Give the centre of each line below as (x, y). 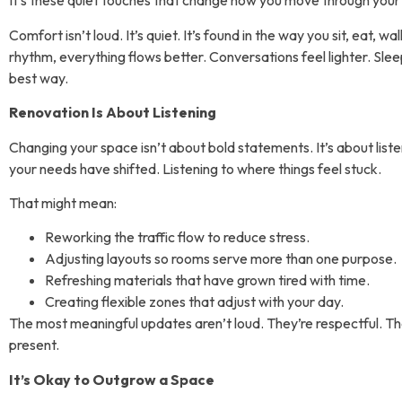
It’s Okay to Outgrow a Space (112, 379)
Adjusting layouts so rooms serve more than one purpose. (221, 259)
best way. (39, 78)
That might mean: (63, 202)
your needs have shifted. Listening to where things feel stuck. (195, 168)
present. (34, 345)
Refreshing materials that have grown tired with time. (207, 280)
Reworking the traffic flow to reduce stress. (177, 237)
